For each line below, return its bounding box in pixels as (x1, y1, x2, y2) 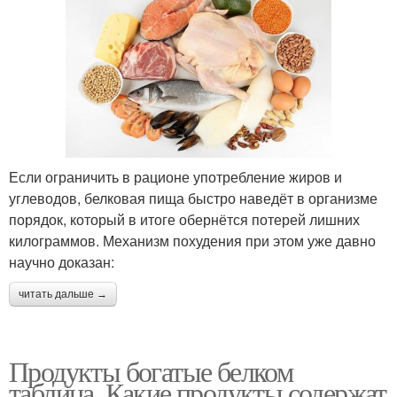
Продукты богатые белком (9, 351, 293, 390)
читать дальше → (19, 287, 107, 300)
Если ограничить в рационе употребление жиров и (9, 166, 342, 187)
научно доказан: (9, 251, 114, 272)
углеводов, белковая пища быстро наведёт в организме (9, 187, 378, 208)
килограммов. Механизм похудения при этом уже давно (9, 230, 376, 251)
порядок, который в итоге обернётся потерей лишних (9, 208, 360, 230)
